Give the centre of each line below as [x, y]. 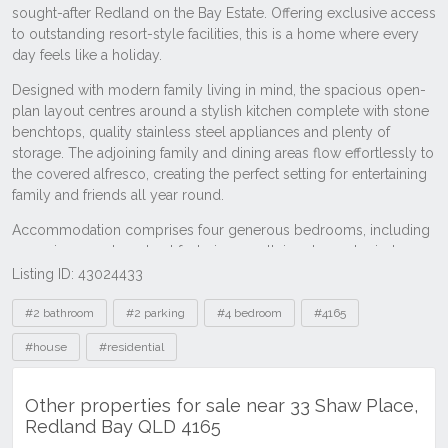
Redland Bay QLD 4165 [123, 427]
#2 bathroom [59, 313]
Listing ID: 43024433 [77, 274]
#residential [131, 347]
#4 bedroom [249, 313]
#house [46, 347]
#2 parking [155, 313]
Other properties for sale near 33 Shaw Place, [221, 406]
